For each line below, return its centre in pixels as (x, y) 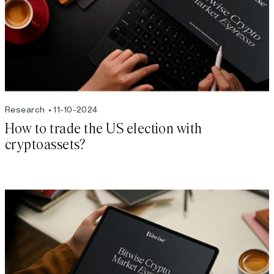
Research (25, 109)
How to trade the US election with (104, 129)
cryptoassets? (45, 145)
